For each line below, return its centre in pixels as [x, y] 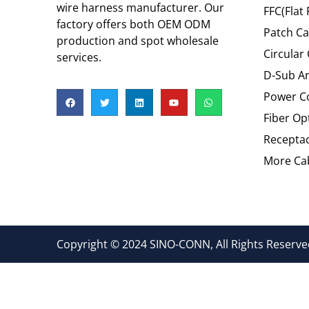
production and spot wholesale [138, 40]
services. [79, 57]
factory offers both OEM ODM [133, 24]
